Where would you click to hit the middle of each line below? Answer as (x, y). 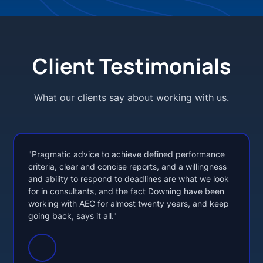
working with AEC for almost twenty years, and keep (129, 203)
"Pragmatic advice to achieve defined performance (127, 154)
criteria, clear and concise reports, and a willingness (128, 166)
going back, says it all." (73, 215)
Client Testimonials (131, 66)
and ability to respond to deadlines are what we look (129, 178)
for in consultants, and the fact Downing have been (127, 191)
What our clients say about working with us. (131, 97)
